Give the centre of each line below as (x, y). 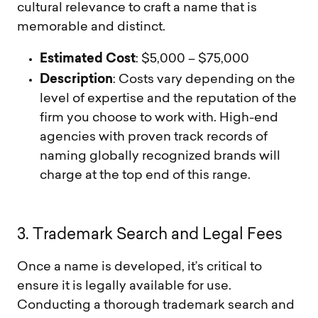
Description (76, 78)
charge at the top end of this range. (145, 175)
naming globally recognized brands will (160, 156)
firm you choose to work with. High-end (159, 118)
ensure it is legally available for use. (124, 286)
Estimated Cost (88, 57)
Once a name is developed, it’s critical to (139, 267)
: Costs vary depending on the (204, 79)
